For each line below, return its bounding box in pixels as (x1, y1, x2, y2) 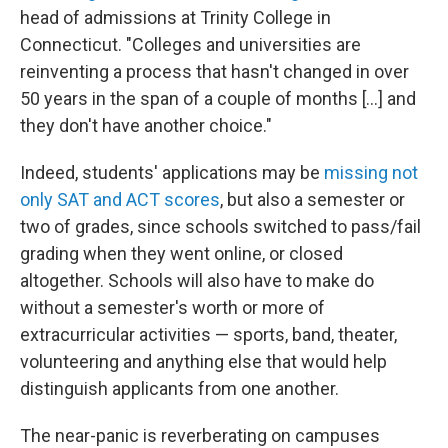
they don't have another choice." (20, 114, 272, 136)
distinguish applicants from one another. (20, 377, 339, 399)
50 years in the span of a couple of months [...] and (20, 87, 416, 109)
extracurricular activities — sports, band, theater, (20, 323, 397, 345)
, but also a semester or (220, 188, 405, 210)
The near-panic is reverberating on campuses (20, 424, 380, 446)
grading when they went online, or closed (20, 242, 343, 264)
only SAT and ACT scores (20, 188, 220, 210)
